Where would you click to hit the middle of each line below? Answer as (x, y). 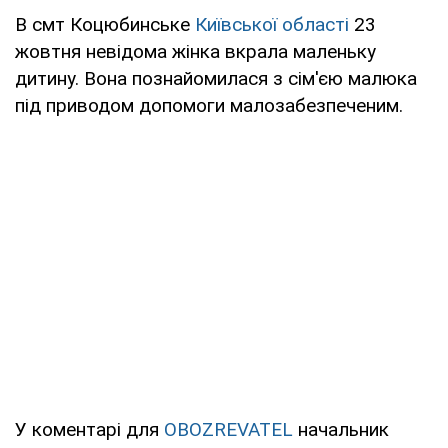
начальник (341, 429)
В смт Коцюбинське (105, 24)
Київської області (272, 24)
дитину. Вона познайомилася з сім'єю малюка (216, 78)
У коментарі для (89, 429)
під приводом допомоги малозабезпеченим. (209, 105)
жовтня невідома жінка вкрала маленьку (195, 51)
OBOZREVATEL (228, 429)
